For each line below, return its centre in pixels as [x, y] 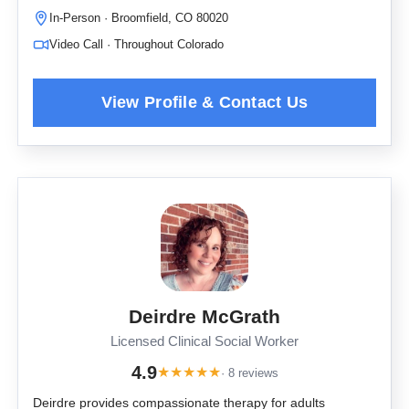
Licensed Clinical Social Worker [204, 341]
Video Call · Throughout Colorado [136, 44]
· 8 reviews [249, 372]
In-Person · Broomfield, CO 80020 [139, 18]
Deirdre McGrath [204, 316]
